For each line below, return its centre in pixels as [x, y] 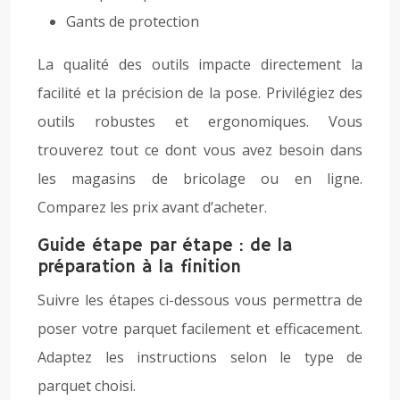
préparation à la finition [139, 267]
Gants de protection [133, 21]
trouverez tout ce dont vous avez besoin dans [200, 150]
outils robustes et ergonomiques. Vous [200, 121]
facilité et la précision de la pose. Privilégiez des [200, 93]
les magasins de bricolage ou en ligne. [200, 179]
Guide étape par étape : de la [165, 246]
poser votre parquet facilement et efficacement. [200, 329]
